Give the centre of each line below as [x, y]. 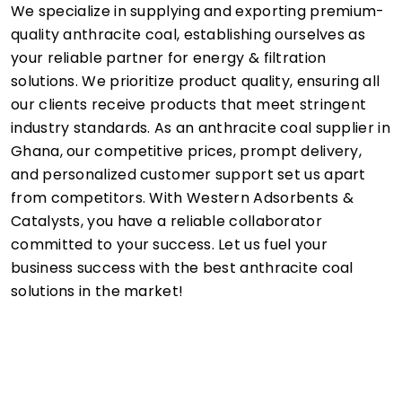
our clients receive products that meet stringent [189, 104]
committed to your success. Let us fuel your [169, 244]
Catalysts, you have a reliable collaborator [166, 221]
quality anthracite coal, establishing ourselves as [188, 34]
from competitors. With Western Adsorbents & [182, 197]
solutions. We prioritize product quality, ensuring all [196, 81]
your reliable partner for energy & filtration [169, 57]
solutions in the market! [97, 291]
